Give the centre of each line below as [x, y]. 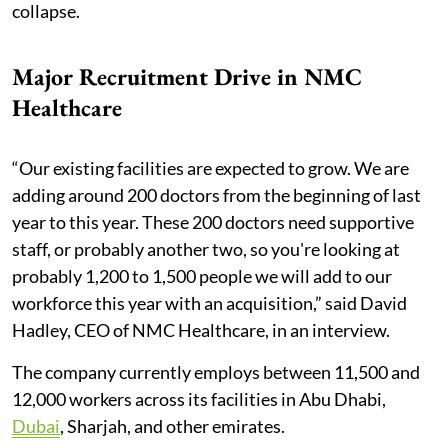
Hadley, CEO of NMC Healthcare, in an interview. [201, 329]
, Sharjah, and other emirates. [174, 425]
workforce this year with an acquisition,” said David [209, 302]
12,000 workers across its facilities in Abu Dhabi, [199, 398]
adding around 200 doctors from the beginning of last [216, 194]
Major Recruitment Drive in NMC [187, 76]
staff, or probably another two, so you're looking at [206, 248]
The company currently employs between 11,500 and [216, 371]
